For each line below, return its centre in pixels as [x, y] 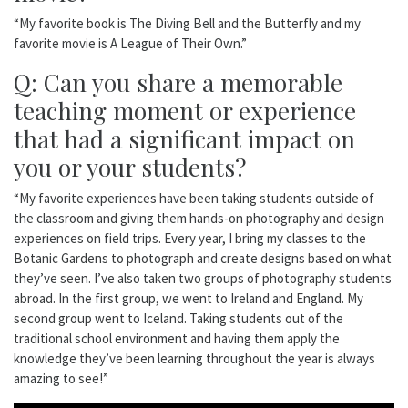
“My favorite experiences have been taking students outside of [194, 198]
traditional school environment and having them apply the [177, 338]
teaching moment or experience [185, 110]
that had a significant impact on [184, 138]
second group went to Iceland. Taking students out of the [178, 318]
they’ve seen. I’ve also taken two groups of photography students [203, 278]
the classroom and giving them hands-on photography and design [199, 218]
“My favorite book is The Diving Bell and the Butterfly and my [187, 23]
